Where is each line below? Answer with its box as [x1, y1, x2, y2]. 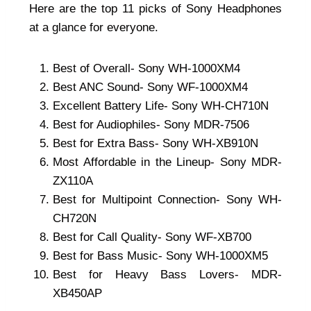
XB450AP [53, 287, 102, 301]
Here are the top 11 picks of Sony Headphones [29, 2, 282, 16]
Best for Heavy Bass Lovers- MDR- [53, 268, 282, 282]
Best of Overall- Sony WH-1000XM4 [53, 62, 240, 76]
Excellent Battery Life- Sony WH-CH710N [53, 99, 269, 113]
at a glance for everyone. [29, 21, 158, 35]
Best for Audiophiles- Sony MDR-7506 [53, 118, 249, 132]
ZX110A [53, 174, 93, 188]
